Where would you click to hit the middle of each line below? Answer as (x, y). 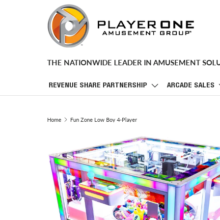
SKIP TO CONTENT (40, 16)
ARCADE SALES (191, 86)
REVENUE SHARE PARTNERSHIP (98, 86)
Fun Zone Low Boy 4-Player (103, 119)
